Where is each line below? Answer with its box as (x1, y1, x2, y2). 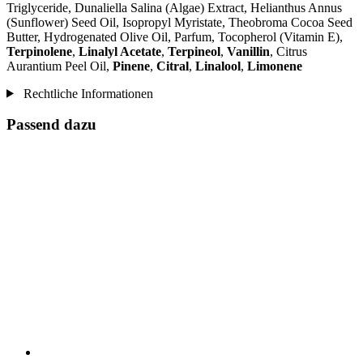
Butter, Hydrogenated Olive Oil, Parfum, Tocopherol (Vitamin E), (6, 29, 343, 44)
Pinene (113, 58, 150, 73)
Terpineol (168, 44, 220, 58)
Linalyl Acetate (79, 44, 161, 58)
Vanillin (227, 44, 270, 58)
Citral (156, 58, 189, 73)
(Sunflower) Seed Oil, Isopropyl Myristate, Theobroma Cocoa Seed (6, 15, 352, 29)
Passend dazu (6, 116, 96, 134)
